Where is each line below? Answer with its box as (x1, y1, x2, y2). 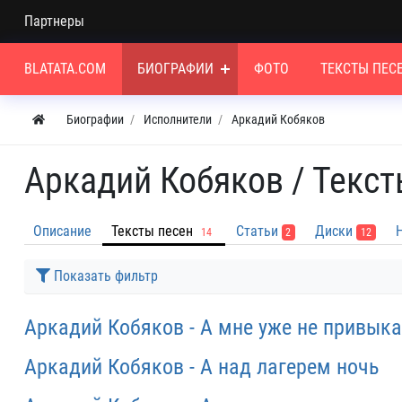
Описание (33, 223, 92, 240)
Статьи (235, 223, 278, 240)
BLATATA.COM (24, 60, 106, 77)
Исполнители (144, 112, 212, 127)
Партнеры (24, 13, 84, 30)
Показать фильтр (54, 267, 158, 284)
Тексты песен (111, 223, 193, 240)
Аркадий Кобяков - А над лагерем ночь (24, 354, 379, 380)
